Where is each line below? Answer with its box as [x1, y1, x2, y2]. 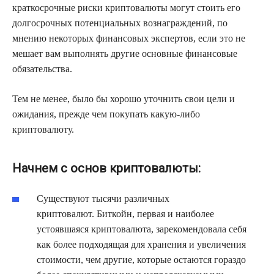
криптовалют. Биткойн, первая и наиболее [37, 209, 214, 220]
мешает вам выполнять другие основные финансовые [12, 48, 237, 59]
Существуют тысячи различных [37, 193, 169, 204]
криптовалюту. [12, 124, 74, 135]
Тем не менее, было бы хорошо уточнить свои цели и [12, 94, 235, 105]
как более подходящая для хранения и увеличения [37, 239, 246, 250]
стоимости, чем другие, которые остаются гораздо [37, 254, 246, 265]
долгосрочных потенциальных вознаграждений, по [12, 18, 228, 29]
